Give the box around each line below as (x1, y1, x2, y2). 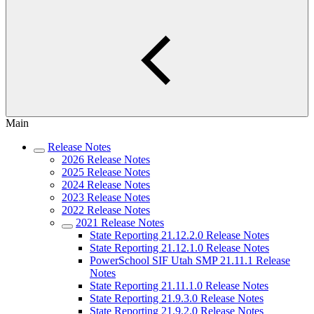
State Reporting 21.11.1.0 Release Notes (90, 280, 268, 292)
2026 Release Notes (62, 153, 150, 165)
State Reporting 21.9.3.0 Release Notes (90, 292, 264, 304)
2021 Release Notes (76, 217, 164, 228)
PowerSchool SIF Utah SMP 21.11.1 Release (90, 254, 290, 266)
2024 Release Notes (62, 179, 150, 191)
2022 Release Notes (62, 204, 150, 216)
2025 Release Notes (62, 166, 150, 178)
